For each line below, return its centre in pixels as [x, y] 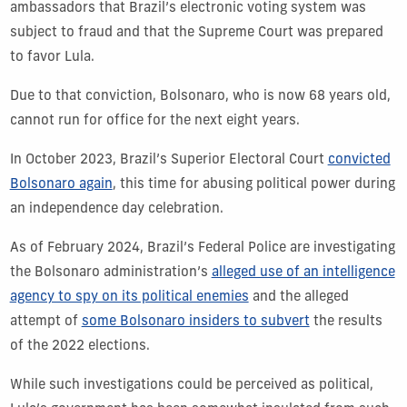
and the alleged [298, 297]
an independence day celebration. [116, 209]
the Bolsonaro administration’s [110, 273]
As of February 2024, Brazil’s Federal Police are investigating [202, 248]
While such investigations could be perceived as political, [191, 385]
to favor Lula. [52, 57]
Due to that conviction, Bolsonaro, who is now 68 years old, [200, 96]
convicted [359, 160]
